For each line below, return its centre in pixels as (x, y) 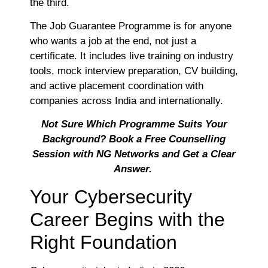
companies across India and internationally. (128, 101)
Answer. (133, 169)
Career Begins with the (127, 219)
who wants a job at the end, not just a (113, 41)
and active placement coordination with (117, 86)
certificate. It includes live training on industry (132, 56)
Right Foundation (106, 242)
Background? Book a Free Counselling (134, 139)
